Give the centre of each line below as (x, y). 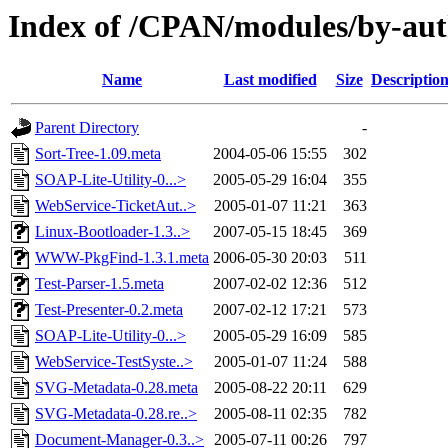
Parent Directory (87, 128)
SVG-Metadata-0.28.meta (116, 388)
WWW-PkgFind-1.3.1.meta (122, 258)
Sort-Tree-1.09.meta (98, 154)
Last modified (270, 80)
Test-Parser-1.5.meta (99, 284)
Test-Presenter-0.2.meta (109, 310)
